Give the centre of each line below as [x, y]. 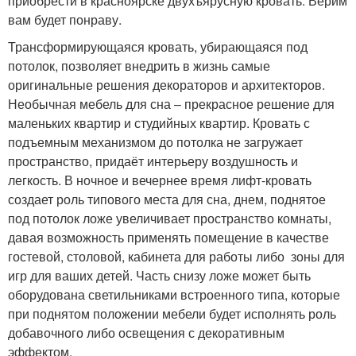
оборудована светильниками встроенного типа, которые [174, 294]
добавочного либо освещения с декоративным [146, 332]
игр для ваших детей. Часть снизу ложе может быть [159, 275]
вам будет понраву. [65, 19]
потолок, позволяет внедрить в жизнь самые [139, 65]
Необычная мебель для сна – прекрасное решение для [171, 103]
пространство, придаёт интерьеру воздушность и [153, 161]
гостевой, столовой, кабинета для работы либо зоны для [176, 256]
